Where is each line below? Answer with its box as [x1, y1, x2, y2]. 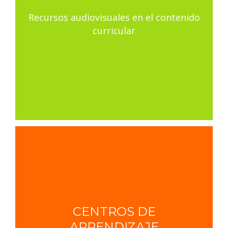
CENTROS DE [72, 204, 156, 219]
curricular [93, 24, 135, 37]
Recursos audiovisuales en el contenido [28, 11, 200, 23]
